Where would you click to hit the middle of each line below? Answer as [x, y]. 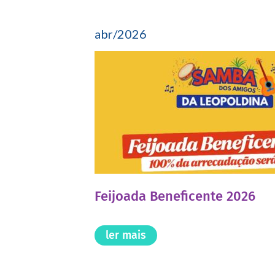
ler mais [126, 235]
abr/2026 [121, 34]
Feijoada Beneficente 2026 [175, 196]
